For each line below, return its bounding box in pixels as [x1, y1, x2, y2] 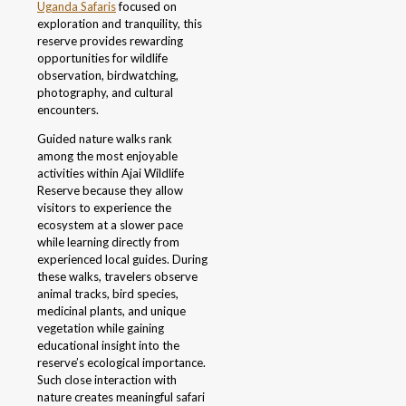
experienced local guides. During [37, 252, 208, 267]
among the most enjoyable [37, 149, 178, 164]
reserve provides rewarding [37, 34, 183, 49]
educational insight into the [37, 338, 179, 353]
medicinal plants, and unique [37, 304, 186, 319]
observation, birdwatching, [37, 68, 179, 83]
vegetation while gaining [37, 321, 164, 336]
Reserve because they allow [37, 183, 183, 198]
